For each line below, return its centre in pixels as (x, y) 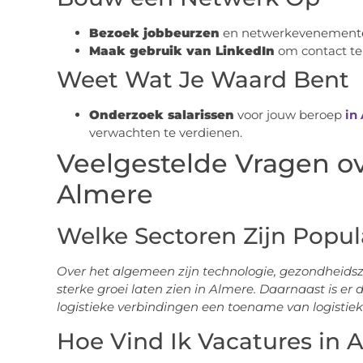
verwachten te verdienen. (165, 133)
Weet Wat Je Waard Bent (203, 80)
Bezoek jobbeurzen (154, 33)
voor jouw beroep (289, 115)
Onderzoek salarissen (161, 115)
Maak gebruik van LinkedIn (181, 51)
